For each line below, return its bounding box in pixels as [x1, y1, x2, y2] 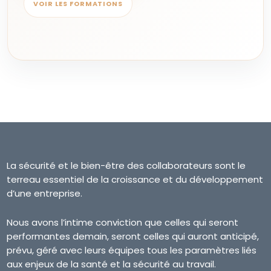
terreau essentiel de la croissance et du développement [7, 173, 264, 186]
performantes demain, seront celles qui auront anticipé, [7, 230, 260, 243]
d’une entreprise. [7, 187, 83, 200]
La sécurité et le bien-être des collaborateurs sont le [7, 159, 246, 172]
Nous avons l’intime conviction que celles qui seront [7, 216, 239, 229]
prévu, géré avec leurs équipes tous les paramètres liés [7, 244, 257, 256]
